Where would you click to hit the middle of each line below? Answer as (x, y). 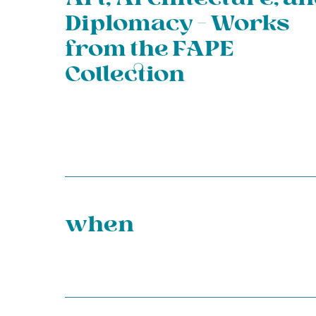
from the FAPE (149, 50)
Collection (125, 75)
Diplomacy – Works (177, 25)
